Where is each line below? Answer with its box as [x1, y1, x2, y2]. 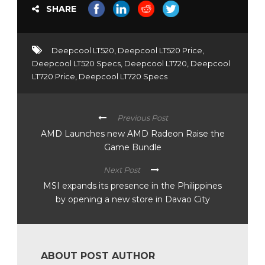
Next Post [103, 165, 140, 175]
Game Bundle [104, 142, 161, 153]
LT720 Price [32, 72, 75, 82]
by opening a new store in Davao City [55, 194, 210, 205]
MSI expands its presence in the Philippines [43, 180, 222, 192]
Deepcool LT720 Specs [79, 72, 167, 82]
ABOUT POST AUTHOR [41, 250, 155, 262]
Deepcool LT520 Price [118, 46, 202, 56]
